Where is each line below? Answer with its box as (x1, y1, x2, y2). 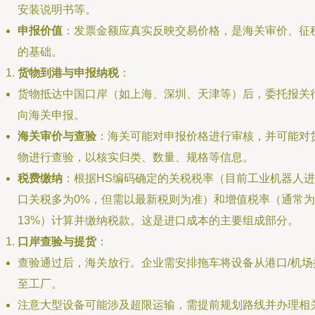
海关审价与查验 (18, 130, 96, 142)
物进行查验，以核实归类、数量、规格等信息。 (18, 151, 254, 163)
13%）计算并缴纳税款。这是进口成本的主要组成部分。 (18, 214, 299, 226)
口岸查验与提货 (18, 236, 96, 247)
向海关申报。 (18, 109, 85, 121)
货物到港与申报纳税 (18, 67, 119, 79)
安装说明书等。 (18, 4, 96, 15)
